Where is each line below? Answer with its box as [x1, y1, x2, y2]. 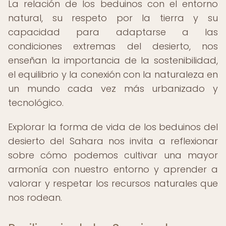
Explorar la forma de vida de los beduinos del [8, 121, 218, 133]
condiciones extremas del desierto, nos [8, 40, 218, 52]
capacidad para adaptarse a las [8, 26, 218, 38]
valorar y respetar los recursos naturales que [8, 177, 218, 190]
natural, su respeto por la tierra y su [8, 12, 218, 24]
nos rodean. [8, 191, 62, 204]
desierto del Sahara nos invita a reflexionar [8, 135, 218, 147]
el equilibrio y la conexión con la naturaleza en [8, 68, 218, 81]
